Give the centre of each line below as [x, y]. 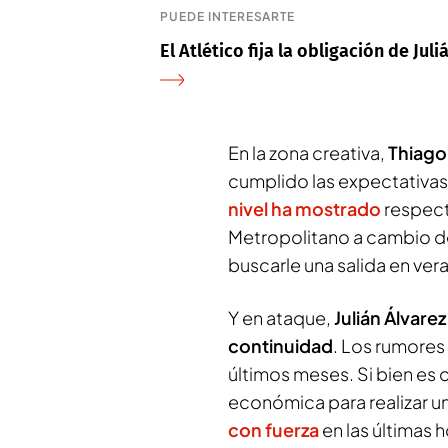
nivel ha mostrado [304, 208]
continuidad [280, 345]
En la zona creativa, [308, 152]
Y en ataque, [281, 317]
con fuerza [273, 429]
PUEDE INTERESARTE [228, 16]
